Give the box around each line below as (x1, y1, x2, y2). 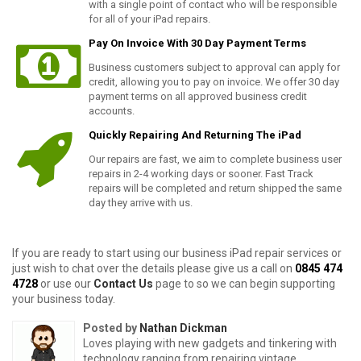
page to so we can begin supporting (153, 277, 335, 290)
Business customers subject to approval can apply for (89, 61, 340, 73)
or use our (38, 277, 93, 290)
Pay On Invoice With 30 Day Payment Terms (89, 37, 306, 49)
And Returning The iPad (181, 129, 301, 141)
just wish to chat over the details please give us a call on (12, 262, 295, 275)
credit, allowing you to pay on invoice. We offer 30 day (89, 76, 339, 88)
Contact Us (93, 277, 153, 290)
